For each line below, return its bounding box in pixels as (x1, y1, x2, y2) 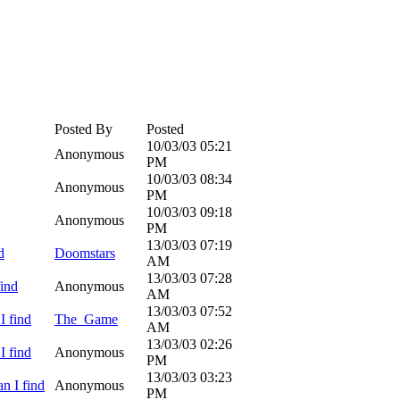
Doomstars (54, 246, 115, 261)
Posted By (54, 121, 112, 137)
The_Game (54, 312, 118, 327)
